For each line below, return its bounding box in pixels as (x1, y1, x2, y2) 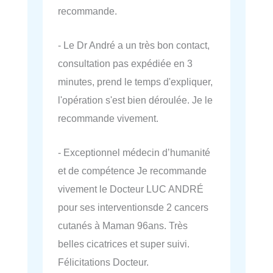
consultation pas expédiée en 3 (58, 57, 193, 69)
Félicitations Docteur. (58, 257, 149, 268)
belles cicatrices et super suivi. (58, 238, 190, 250)
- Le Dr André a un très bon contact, (58, 39, 210, 51)
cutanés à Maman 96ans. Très (58, 220, 188, 232)
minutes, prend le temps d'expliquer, (58, 76, 213, 87)
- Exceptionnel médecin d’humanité (58, 147, 210, 158)
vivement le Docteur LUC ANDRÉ (58, 183, 204, 195)
